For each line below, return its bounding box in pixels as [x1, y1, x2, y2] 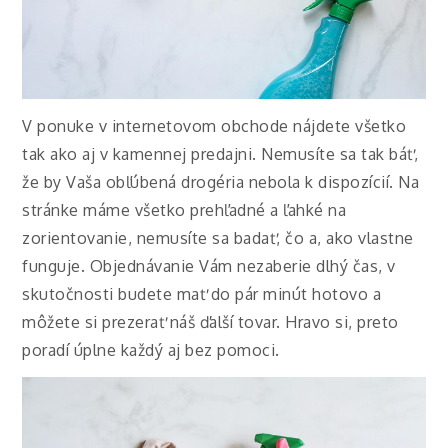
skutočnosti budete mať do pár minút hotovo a [22, 283, 382, 304]
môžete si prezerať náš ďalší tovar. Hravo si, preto [22, 311, 399, 332]
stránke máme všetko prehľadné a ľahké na [22, 199, 347, 220]
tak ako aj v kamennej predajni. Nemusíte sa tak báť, [22, 143, 419, 164]
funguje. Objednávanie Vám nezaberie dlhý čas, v [22, 255, 396, 276]
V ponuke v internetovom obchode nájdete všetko [22, 115, 407, 136]
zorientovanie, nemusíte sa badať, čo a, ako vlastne [22, 227, 414, 248]
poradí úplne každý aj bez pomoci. [22, 339, 280, 360]
